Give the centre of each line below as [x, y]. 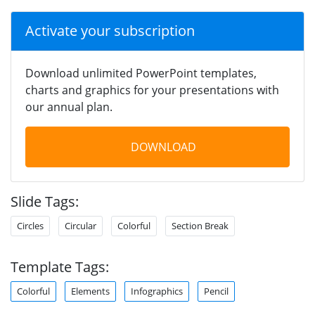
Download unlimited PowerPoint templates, [141, 73]
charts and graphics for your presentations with [152, 90]
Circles [30, 225]
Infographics [157, 291]
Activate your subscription [110, 30]
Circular [81, 225]
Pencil [216, 291]
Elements [90, 291]
